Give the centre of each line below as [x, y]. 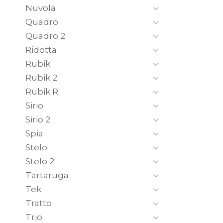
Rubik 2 [41, 77]
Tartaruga [47, 175]
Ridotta [41, 50]
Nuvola [41, 8]
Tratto [39, 203]
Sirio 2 [38, 119]
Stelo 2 [40, 161]
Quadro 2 [45, 36]
